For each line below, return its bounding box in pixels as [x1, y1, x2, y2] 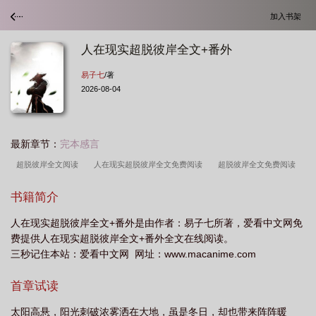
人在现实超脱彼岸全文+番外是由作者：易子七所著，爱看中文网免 [11, 217, 303, 229]
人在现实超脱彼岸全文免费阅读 [94, 160, 207, 169]
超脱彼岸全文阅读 [16, 160, 83, 169]
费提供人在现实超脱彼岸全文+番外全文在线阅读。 [11, 233, 233, 244]
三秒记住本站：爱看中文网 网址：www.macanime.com [11, 248, 256, 260]
